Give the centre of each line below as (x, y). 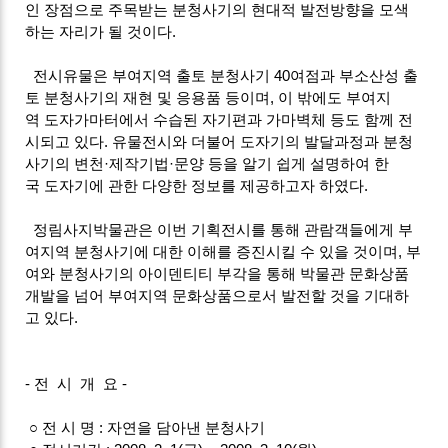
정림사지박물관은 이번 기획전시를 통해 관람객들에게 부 (219, 230)
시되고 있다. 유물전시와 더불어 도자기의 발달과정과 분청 (219, 142)
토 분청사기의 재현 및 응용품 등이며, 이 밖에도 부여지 (208, 98)
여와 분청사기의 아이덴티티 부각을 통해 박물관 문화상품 (217, 274)
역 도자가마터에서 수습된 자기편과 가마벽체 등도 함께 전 (219, 120)
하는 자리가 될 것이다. (101, 32)
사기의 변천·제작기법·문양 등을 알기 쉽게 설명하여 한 (207, 164)
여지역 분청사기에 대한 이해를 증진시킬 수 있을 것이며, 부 (223, 252)
